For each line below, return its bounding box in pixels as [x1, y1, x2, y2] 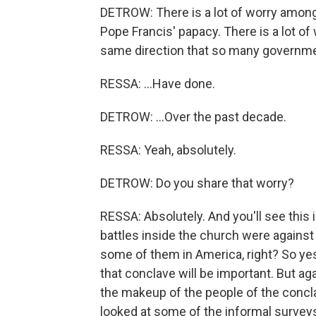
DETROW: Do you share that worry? [100, 176, 294, 190]
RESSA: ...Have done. [100, 76, 215, 91]
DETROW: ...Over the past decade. [100, 109, 286, 124]
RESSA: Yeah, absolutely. [100, 142, 236, 157]
